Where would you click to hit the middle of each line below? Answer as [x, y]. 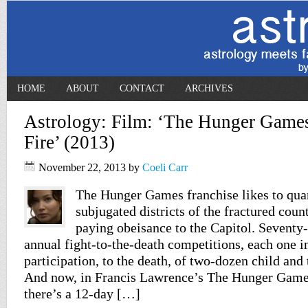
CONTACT [142, 88]
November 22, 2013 [82, 167]
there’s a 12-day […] [82, 294]
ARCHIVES [209, 88]
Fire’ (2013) [69, 142]
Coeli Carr [165, 167]
